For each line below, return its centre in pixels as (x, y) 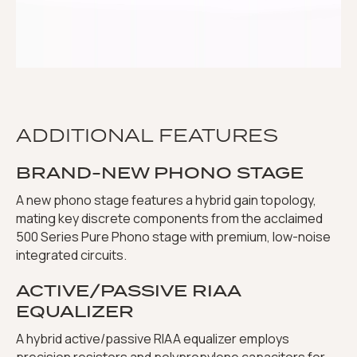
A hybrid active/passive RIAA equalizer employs (153, 339)
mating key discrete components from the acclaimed (169, 219)
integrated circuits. (71, 255)
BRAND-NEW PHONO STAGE (160, 173)
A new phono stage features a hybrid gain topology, (166, 200)
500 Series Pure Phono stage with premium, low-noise (173, 237)
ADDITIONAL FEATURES (147, 135)
